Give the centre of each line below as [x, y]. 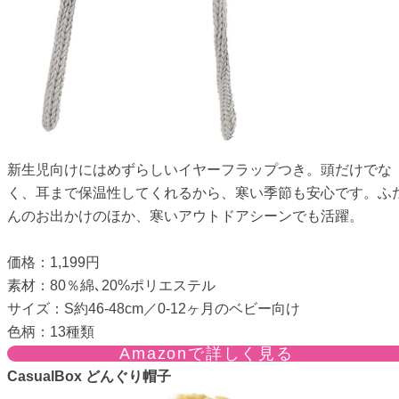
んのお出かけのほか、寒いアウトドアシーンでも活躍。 [185, 216]
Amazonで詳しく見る [207, 353]
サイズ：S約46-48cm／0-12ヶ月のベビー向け [154, 308]
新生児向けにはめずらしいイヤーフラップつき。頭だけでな [199, 169]
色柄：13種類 [51, 331]
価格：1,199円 [53, 262]
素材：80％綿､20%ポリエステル [111, 285]
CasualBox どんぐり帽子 [89, 376]
